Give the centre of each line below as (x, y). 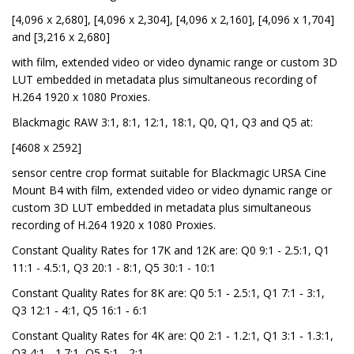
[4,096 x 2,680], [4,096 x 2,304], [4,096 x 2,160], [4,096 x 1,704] (173, 20)
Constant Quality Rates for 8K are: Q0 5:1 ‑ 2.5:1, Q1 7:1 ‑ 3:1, (168, 293)
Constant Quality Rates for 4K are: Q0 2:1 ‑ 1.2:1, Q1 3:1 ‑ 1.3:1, (173, 336)
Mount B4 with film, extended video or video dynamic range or (172, 190)
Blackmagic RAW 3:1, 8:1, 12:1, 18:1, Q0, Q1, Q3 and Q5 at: (162, 122)
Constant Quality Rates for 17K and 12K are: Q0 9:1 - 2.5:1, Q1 (171, 250)
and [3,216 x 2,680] (61, 37)
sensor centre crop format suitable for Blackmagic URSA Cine (169, 173)
